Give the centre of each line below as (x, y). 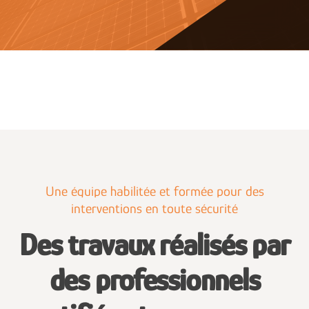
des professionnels (154, 280)
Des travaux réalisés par (154, 245)
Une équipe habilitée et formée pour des (154, 191)
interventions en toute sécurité (154, 208)
